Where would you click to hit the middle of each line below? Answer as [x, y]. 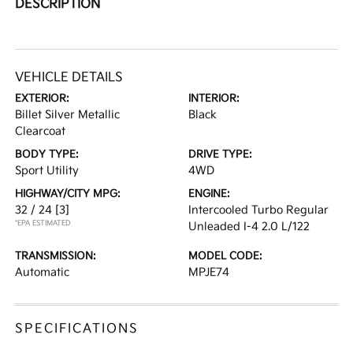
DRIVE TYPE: [220, 155]
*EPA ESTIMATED [43, 224]
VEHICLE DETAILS [69, 78]
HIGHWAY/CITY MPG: [68, 194]
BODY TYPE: [47, 155]
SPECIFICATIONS [77, 329]
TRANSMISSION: [56, 256]
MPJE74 [209, 273]
